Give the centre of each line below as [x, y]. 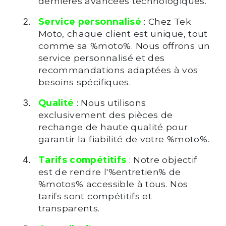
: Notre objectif [162, 159]
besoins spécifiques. [84, 82]
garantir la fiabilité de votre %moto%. [124, 139]
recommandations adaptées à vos [118, 70]
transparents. [69, 208]
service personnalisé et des [101, 58]
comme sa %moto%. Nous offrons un [124, 45]
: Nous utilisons [110, 102]
